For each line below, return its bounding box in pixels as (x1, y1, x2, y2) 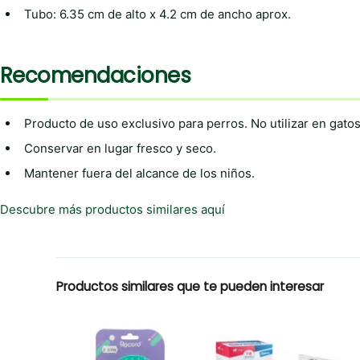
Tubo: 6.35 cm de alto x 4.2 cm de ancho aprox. (24, 6, 291, 22)
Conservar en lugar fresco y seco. (24, 140, 216, 156)
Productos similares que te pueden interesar (56, 277, 324, 295)
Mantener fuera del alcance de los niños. (24, 165, 255, 181)
